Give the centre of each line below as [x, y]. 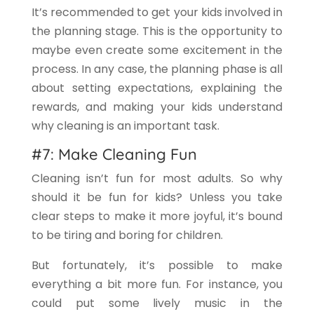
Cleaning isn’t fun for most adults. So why [157, 179]
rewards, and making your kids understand [157, 107]
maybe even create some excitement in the [157, 50]
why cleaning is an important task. [125, 126]
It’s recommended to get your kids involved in [157, 13]
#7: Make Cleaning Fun [114, 155]
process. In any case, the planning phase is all [157, 69]
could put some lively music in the [157, 303]
